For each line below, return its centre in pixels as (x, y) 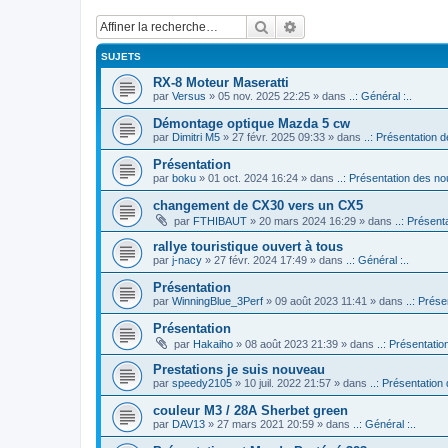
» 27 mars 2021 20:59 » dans (279, 423)
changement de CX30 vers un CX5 (258, 205)
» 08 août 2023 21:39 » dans (305, 343)
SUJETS (121, 56)
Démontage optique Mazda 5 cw (251, 123)
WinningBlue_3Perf (217, 300)
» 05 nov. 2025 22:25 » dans (277, 95)
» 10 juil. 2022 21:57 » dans (301, 382)
